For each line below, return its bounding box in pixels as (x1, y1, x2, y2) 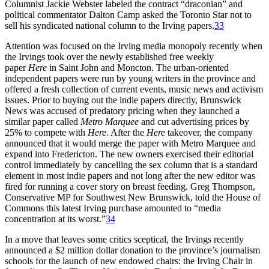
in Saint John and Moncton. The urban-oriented (47, 62, 229, 73)
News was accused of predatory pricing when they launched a (5, 106, 240, 116)
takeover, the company (165, 127, 253, 138)
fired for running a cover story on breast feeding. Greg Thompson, (5, 181, 255, 192)
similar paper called (5, 116, 80, 127)
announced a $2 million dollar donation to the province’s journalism (5, 245, 260, 256)
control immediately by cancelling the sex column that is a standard (5, 160, 258, 171)
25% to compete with (5, 127, 88, 138)
